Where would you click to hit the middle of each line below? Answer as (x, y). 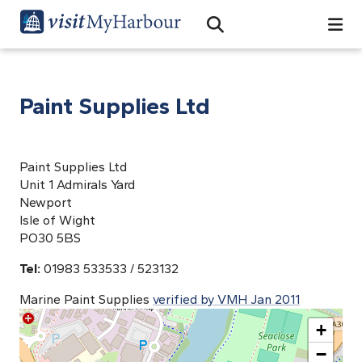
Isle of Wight (57, 220)
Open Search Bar (264, 32)
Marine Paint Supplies (86, 299)
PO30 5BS (50, 238)
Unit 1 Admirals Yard (77, 185)
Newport (46, 202)
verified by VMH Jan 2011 (226, 299)
